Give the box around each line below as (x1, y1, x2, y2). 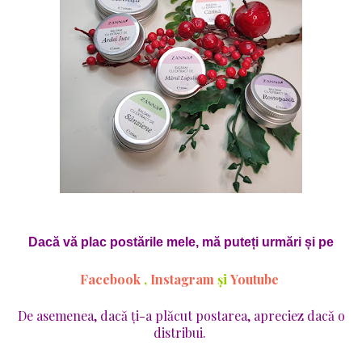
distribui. (153, 324, 209, 342)
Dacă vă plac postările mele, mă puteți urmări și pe (28, 235, 334, 250)
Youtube (230, 271, 279, 288)
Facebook (80, 271, 141, 288)
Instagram (150, 271, 214, 288)
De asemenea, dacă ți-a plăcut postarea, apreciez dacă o (17, 307, 345, 325)
